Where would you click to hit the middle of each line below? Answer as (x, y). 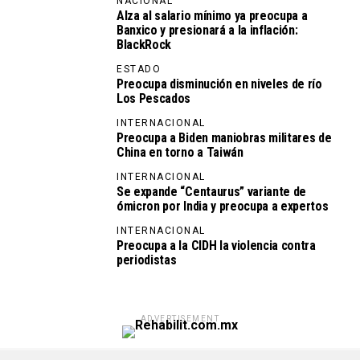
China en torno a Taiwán (180, 153)
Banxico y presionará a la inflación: (207, 31)
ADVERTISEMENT (180, 319)
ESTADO (139, 70)
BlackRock (144, 45)
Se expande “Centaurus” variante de (212, 192)
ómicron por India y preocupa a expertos (223, 207)
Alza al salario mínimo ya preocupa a (212, 16)
